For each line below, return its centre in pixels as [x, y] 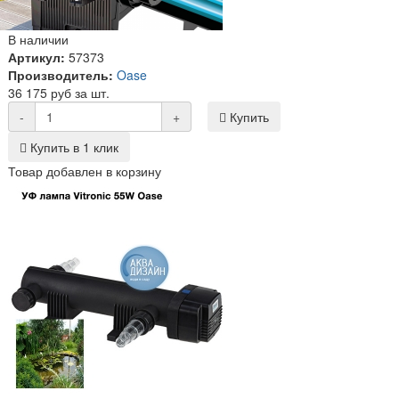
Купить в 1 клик [73, 147]
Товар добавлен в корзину [85, 171]
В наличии [38, 39]
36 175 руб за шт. [59, 92]
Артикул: [37, 57]
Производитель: [61, 74]
